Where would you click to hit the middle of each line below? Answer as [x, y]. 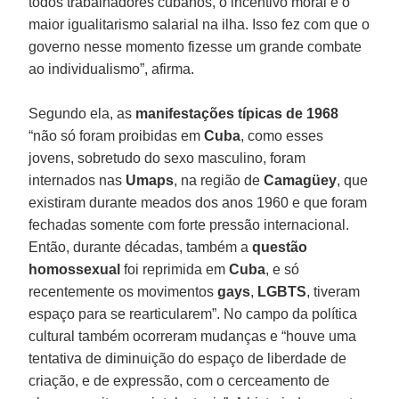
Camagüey [301, 180]
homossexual [75, 269]
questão [278, 247]
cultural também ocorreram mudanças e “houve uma [193, 336]
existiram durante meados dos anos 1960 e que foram [198, 202]
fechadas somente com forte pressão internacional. [189, 224]
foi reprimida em [175, 269]
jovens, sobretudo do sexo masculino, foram [167, 158]
